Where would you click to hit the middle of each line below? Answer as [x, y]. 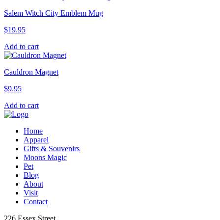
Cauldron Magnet [31, 72]
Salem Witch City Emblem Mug [54, 13]
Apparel [36, 140]
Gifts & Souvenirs [52, 149]
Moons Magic [45, 158]
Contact [36, 202]
